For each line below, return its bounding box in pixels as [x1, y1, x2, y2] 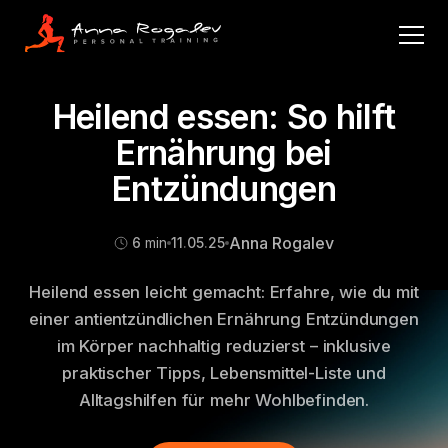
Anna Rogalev [228, 232, 334, 253]
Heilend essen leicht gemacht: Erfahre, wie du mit [29, 281, 419, 302]
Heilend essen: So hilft [52, 96, 396, 138]
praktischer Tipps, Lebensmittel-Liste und [62, 362, 386, 383]
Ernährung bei [116, 132, 332, 174]
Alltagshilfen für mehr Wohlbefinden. [78, 389, 370, 410]
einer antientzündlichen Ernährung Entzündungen [29, 308, 419, 329]
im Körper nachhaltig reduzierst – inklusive [56, 335, 392, 356]
